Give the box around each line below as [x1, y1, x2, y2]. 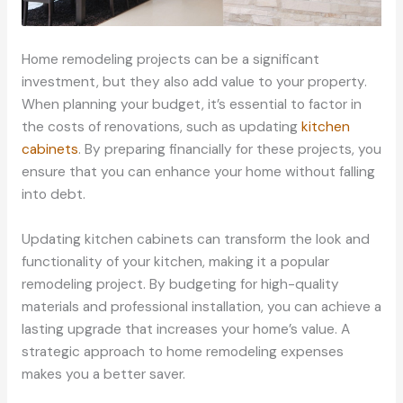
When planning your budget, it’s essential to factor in [21, 95, 362, 113]
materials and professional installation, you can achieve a [21, 297, 381, 316]
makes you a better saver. [21, 364, 185, 383]
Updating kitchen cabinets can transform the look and [21, 229, 370, 248]
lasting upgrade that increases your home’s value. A [21, 319, 350, 338]
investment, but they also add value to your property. [21, 73, 367, 91]
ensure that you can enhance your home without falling [21, 163, 375, 181]
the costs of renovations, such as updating [21, 118, 301, 136]
